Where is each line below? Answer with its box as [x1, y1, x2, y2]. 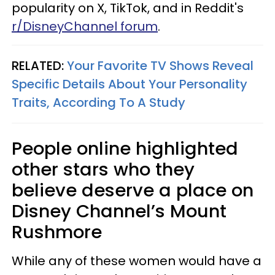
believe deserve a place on [12, 178, 254, 203]
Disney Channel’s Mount [12, 199, 227, 223]
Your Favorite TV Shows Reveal [67, 57, 254, 74]
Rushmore [12, 220, 102, 244]
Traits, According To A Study [12, 94, 185, 111]
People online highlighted [12, 136, 238, 161]
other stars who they [12, 157, 195, 182]
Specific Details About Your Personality [12, 76, 247, 93]
